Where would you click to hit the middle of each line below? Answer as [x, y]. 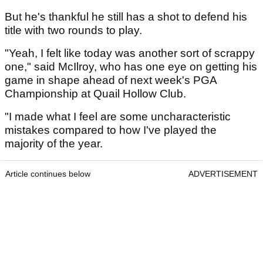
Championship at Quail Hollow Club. [95, 94]
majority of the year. [54, 144]
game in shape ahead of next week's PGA [111, 80]
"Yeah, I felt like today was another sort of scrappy [130, 53]
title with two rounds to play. [75, 31]
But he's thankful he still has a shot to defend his [126, 17]
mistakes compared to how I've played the [111, 130]
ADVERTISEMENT [223, 174]
